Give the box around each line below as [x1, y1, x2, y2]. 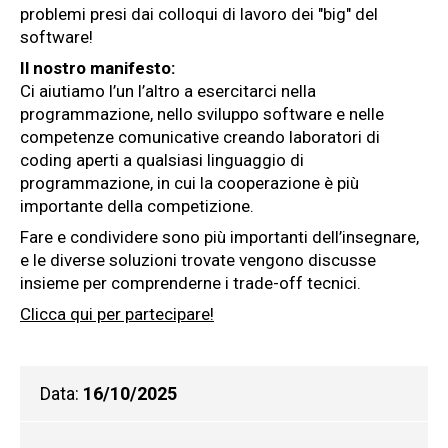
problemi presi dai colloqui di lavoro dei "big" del [20, 3, 378, 24]
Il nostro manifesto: [20, 57, 175, 78]
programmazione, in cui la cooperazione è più [20, 172, 359, 193]
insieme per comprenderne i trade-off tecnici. [20, 272, 361, 293]
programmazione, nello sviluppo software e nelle [20, 103, 384, 124]
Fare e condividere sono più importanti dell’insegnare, [20, 226, 419, 247]
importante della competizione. [20, 195, 254, 216]
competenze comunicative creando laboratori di [20, 126, 380, 147]
